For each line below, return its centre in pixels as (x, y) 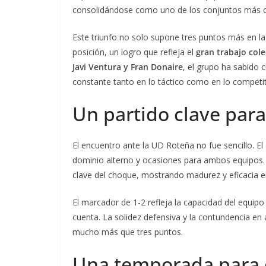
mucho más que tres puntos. (128, 232)
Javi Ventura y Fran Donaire (128, 66)
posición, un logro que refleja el (134, 52)
